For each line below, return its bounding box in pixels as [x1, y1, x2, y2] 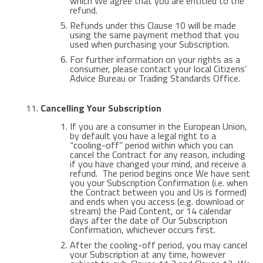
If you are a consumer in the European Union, [69, 119, 247, 133]
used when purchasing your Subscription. [69, 37, 230, 51]
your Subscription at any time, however [69, 247, 225, 261]
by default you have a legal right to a [69, 129, 216, 143]
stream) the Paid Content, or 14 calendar [69, 204, 231, 218]
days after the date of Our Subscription [69, 213, 227, 227]
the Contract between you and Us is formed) [69, 185, 247, 199]
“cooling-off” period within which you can [69, 138, 233, 152]
